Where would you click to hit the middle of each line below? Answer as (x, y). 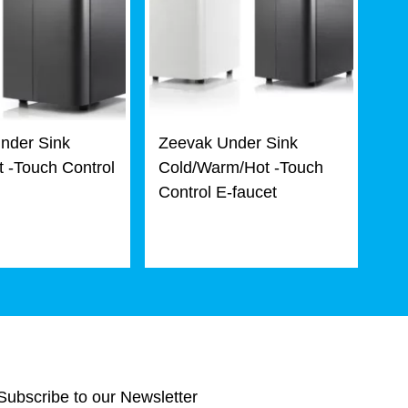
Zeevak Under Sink (228, 143)
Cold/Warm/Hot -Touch (241, 168)
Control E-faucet (218, 192)
